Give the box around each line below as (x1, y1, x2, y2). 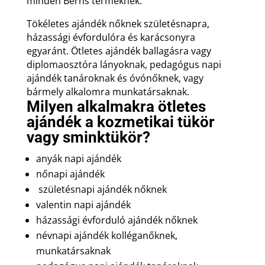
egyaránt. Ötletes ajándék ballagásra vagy (26, 44, 211, 57)
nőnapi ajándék (35, 167, 105, 180)
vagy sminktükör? (26, 128, 150, 146)
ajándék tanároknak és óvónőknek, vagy (26, 71, 203, 85)
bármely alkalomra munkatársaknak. (26, 85, 189, 98)
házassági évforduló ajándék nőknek (35, 213, 198, 227)
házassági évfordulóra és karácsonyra (26, 30, 195, 44)
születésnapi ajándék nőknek (35, 182, 167, 196)
